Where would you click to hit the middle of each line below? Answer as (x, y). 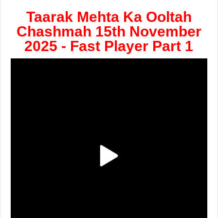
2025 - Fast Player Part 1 (109, 46)
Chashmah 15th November (109, 31)
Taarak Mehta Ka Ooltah (109, 17)
